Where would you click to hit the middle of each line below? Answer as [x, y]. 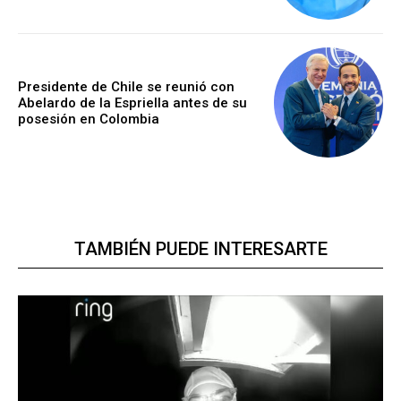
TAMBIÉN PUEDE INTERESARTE [200, 248]
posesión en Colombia [89, 119]
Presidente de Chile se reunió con [126, 86]
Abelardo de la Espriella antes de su [132, 102]
